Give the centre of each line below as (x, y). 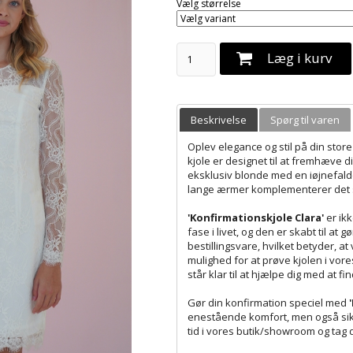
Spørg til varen (305, 120)
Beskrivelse (218, 120)
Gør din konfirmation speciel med (268, 302)
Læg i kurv (299, 58)
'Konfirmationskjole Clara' (255, 217)
